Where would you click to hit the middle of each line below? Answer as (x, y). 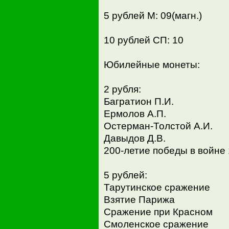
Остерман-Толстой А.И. (158, 126)
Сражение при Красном (158, 212)
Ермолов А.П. (135, 113)
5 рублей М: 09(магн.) (153, 15)
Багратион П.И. (139, 101)
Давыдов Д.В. (134, 138)
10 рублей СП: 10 (143, 40)
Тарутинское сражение (157, 187)
